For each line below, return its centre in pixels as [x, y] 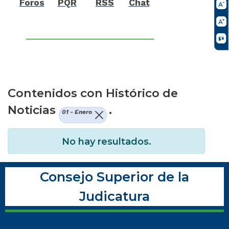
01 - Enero [77, 112]
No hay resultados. [106, 142]
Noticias [33, 110]
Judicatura [114, 196]
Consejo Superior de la [114, 177]
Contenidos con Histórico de [93, 93]
